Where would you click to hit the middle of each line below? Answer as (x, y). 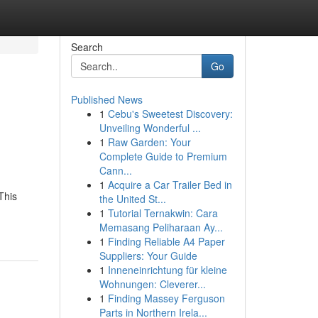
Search (87, 47)
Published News (106, 99)
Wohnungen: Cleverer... (152, 284)
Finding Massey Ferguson (166, 298)
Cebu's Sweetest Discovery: (170, 114)
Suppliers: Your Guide (148, 256)
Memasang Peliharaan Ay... (161, 227)
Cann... (115, 170)
